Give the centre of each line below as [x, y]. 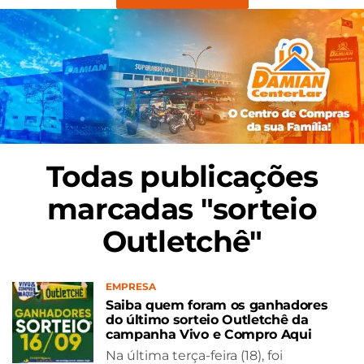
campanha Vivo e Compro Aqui [209, 334]
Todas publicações [182, 176]
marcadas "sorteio [182, 208]
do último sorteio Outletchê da [207, 319]
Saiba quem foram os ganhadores [217, 305]
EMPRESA [131, 286]
